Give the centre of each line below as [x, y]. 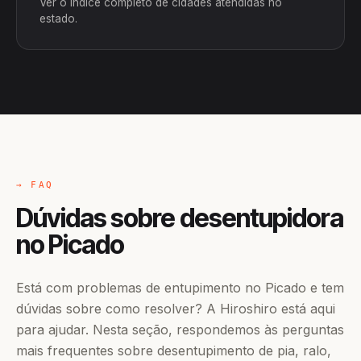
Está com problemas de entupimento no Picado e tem [180, 288]
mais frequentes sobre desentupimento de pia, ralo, [174, 351]
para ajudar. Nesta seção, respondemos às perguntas [180, 330]
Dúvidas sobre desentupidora [180, 218]
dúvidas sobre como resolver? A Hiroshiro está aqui [176, 309]
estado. [58, 19]
